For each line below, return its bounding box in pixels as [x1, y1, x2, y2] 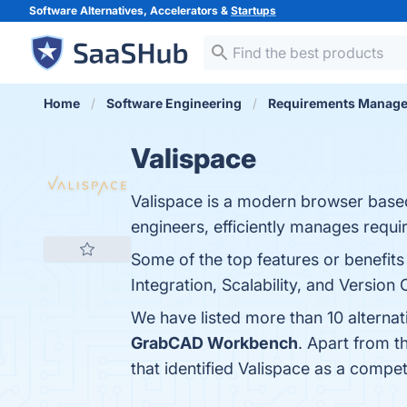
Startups [231, 4, 276, 17]
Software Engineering [106, 95, 242, 111]
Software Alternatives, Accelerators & [29, 4, 231, 17]
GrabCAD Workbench [131, 333, 298, 352]
